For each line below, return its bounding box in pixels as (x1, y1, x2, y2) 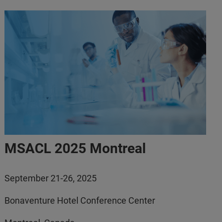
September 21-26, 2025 (4, 172, 97, 183)
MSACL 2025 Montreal (4, 140, 146, 157)
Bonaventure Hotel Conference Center (4, 195, 156, 206)
